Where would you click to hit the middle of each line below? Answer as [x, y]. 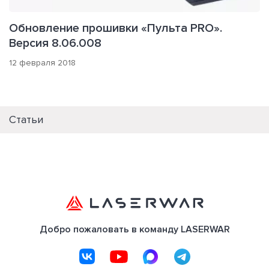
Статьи [26, 120]
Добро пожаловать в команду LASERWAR [134, 230]
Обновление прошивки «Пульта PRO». [116, 29]
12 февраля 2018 [42, 63]
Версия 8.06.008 [55, 44]
